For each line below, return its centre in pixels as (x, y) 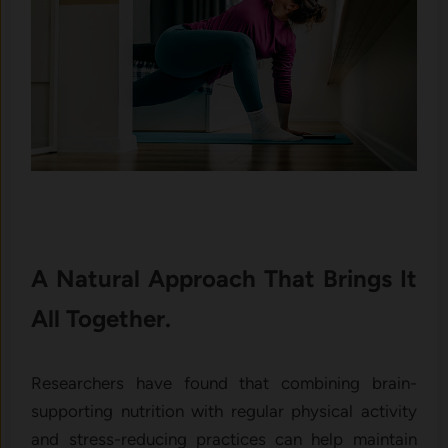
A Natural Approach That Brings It (224, 278)
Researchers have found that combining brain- (224, 382)
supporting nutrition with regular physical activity (224, 410)
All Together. (101, 318)
